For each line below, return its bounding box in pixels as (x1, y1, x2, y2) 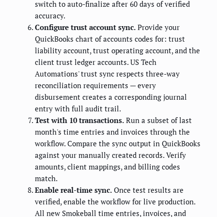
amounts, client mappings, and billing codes (35, 162, 180, 172)
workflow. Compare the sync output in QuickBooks (35, 139, 201, 149)
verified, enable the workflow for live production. (35, 197, 195, 207)
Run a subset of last (124, 115, 192, 125)
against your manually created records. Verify (35, 150, 186, 160)
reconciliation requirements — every (35, 80, 156, 91)
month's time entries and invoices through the (35, 127, 190, 137)
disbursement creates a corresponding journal (35, 92, 187, 102)
